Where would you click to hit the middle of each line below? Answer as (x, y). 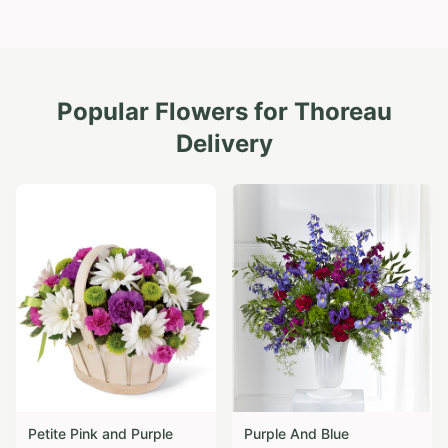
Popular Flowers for (175, 111)
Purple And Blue (296, 433)
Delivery (224, 143)
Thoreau (342, 111)
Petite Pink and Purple (100, 433)
